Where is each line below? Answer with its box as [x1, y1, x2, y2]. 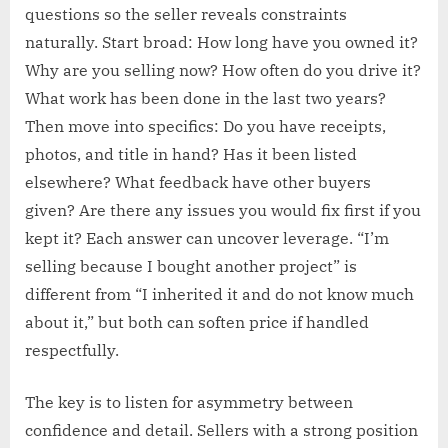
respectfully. [25, 340, 119, 361]
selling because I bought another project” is [25, 256, 357, 277]
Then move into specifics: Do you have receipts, [25, 116, 386, 137]
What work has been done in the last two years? [25, 88, 386, 109]
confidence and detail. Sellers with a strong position [25, 420, 418, 441]
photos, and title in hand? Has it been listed [25, 144, 357, 165]
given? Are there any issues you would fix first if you [25, 200, 421, 221]
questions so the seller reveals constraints [25, 4, 347, 25]
